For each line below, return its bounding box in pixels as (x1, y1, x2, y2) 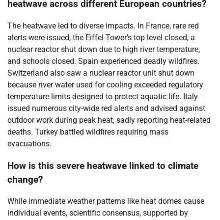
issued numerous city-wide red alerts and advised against (7, 103, 205, 113)
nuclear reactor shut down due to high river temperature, (7, 44, 200, 54)
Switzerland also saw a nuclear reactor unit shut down (7, 68, 194, 78)
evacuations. (7, 138, 52, 148)
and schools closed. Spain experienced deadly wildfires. (7, 56, 199, 66)
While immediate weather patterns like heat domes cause (7, 196, 204, 206)
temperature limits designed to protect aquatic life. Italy (7, 91, 198, 101)
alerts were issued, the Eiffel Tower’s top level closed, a (7, 32, 195, 42)
